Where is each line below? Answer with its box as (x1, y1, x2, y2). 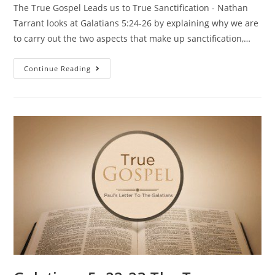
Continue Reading (24, 64, 91, 74)
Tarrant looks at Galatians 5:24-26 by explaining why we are (14, 17, 259, 29)
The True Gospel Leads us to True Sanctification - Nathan (14, 2, 249, 14)
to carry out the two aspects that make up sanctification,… (14, 33, 251, 45)
